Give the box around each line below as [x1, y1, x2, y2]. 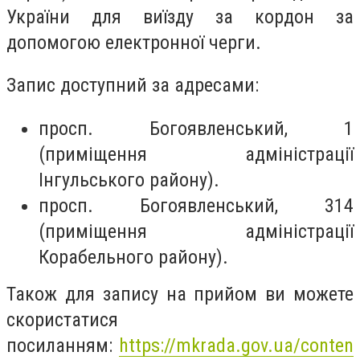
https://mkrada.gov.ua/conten [119, 333, 354, 357]
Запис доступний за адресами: [6, 74, 264, 97]
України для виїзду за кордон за [6, 5, 354, 28]
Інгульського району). [39, 168, 219, 191]
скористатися [6, 308, 118, 331]
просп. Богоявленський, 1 [39, 117, 354, 140]
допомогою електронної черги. [6, 31, 261, 54]
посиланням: [6, 333, 119, 357]
